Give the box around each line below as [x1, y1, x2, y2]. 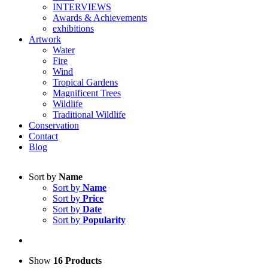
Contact [29, 131, 58, 141]
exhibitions [53, 23, 94, 33]
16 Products [53, 255, 102, 266]
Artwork [29, 34, 61, 44]
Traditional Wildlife [53, 109, 126, 120]
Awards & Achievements [53, 13, 147, 23]
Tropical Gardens [53, 77, 118, 87]
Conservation [29, 120, 79, 130]
